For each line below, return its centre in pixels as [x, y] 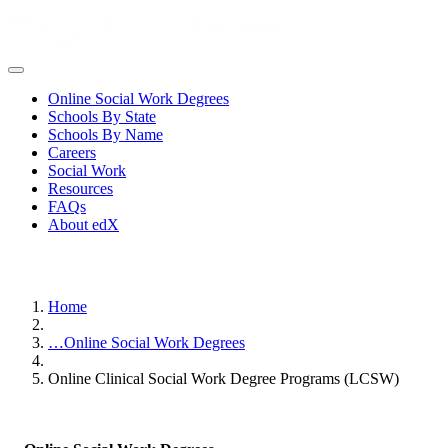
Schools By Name [105, 134]
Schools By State [102, 116]
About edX [83, 224]
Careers [72, 152]
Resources [80, 188]
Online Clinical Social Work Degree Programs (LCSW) [223, 378]
